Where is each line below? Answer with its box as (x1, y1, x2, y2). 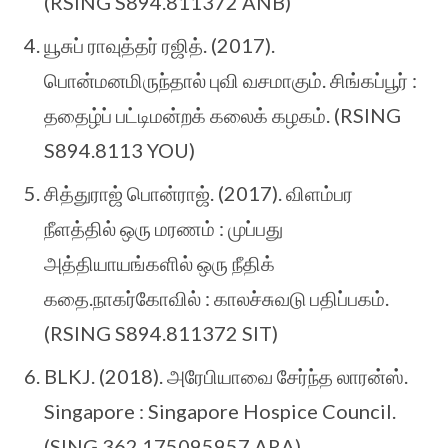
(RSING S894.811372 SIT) (44, 321, 278, 346)
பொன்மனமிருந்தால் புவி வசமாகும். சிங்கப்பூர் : (44, 68, 417, 93)
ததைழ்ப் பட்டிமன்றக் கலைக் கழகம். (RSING (44, 103, 401, 128)
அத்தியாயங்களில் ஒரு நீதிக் (44, 251, 275, 276)
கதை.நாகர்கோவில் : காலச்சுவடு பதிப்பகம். (44, 286, 389, 311)
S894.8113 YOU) (44, 138, 195, 163)
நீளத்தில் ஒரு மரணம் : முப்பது (44, 216, 283, 241)
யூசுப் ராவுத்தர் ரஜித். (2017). (44, 33, 275, 58)
